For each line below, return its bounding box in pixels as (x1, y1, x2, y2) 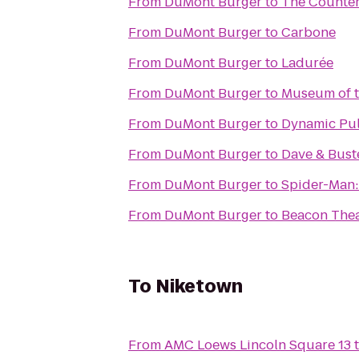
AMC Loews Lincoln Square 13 (164, 336, 351, 354)
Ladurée (281, 54, 333, 72)
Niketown (155, 274, 243, 299)
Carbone (281, 23, 336, 42)
